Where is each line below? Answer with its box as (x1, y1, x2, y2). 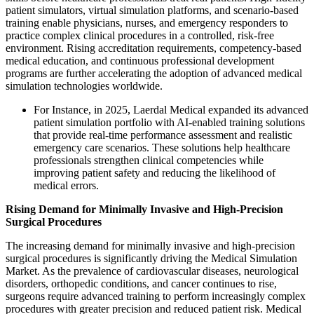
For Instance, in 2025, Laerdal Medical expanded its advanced (34, 104, 308, 116)
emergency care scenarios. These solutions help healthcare (34, 142, 290, 154)
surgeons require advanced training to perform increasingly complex (6, 290, 306, 303)
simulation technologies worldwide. (6, 80, 163, 93)
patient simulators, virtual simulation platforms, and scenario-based (6, 4, 299, 17)
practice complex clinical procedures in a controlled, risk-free (6, 29, 274, 42)
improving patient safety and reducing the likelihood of (34, 167, 275, 179)
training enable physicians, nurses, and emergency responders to (6, 17, 288, 29)
